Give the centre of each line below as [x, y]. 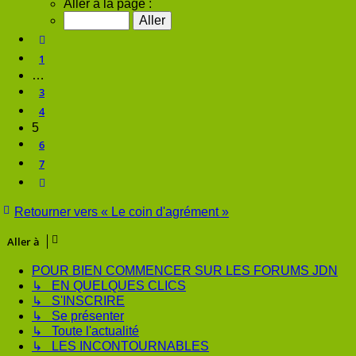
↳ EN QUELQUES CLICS [109, 286]
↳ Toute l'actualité [85, 331]
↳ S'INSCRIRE [78, 301]
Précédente [76, 39]
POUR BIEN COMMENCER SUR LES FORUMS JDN [185, 271]
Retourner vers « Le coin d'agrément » [122, 212]
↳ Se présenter [78, 316]
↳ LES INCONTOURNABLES [120, 346]
